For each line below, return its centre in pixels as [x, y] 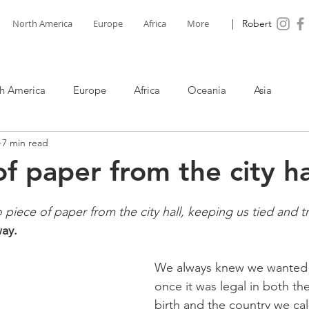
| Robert [252, 23]
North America [42, 23]
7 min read [25, 142]
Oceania [207, 90]
